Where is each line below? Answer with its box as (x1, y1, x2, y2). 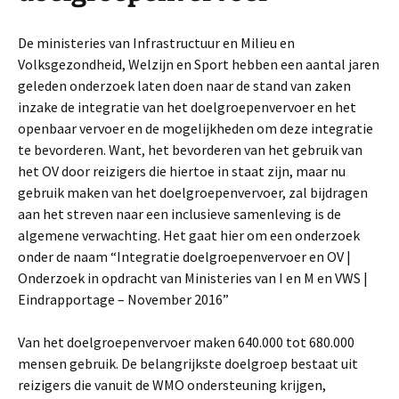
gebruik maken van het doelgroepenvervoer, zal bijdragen (18, 183, 368, 201)
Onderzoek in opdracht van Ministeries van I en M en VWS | (18, 268, 368, 287)
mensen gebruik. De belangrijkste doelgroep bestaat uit (18, 354, 358, 372)
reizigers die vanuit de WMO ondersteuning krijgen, (18, 375, 326, 394)
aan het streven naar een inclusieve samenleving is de (18, 204, 341, 223)
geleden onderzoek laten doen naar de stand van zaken (18, 76, 351, 94)
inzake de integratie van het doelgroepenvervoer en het (18, 97, 356, 116)
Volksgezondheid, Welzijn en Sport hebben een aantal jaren (18, 54, 379, 73)
